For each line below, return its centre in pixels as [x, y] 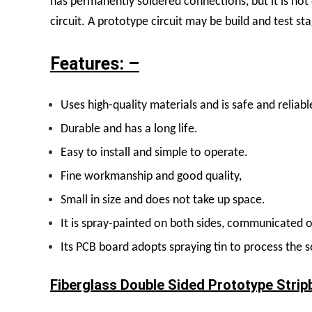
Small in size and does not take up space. [163, 200]
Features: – [95, 63]
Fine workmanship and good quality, [151, 176]
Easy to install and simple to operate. [154, 153]
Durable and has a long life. [129, 129]
